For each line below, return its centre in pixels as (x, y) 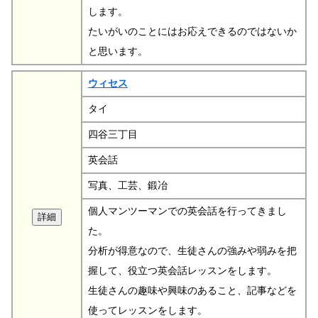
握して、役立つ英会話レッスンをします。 (182, 270)
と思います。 (118, 51)
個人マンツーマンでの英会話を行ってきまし (187, 211)
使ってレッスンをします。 (148, 310)
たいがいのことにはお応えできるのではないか (192, 31)
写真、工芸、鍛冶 (128, 185)
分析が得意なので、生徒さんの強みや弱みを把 (192, 251)
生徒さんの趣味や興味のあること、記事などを (192, 290)
